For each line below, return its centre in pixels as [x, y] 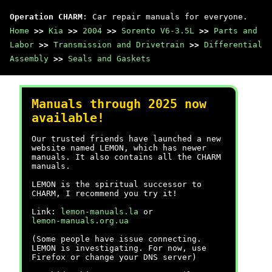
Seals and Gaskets [109, 59]
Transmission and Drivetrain [119, 45]
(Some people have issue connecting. [117, 239]
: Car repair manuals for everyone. [165, 17]
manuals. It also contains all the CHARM [126, 157]
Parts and [236, 31]
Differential [233, 45]
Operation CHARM [46, 17]
